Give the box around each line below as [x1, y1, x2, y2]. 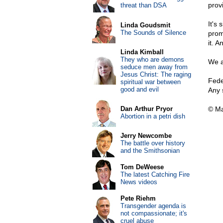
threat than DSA [120, 1, 167, 9]
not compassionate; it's [120, 210, 187, 217]
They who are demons [120, 56, 184, 63]
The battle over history [120, 139, 185, 147]
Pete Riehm [120, 195, 156, 202]
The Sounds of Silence [120, 29, 186, 36]
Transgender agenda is [120, 202, 186, 210]
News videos [120, 178, 157, 186]
